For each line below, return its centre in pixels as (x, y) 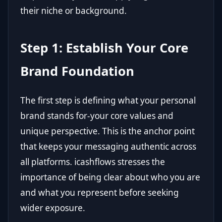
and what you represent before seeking (100, 193)
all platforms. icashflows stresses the (93, 162)
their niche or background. (74, 11)
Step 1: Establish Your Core (104, 48)
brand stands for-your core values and (97, 116)
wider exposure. (53, 208)
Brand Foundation (77, 71)
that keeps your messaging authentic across (108, 146)
